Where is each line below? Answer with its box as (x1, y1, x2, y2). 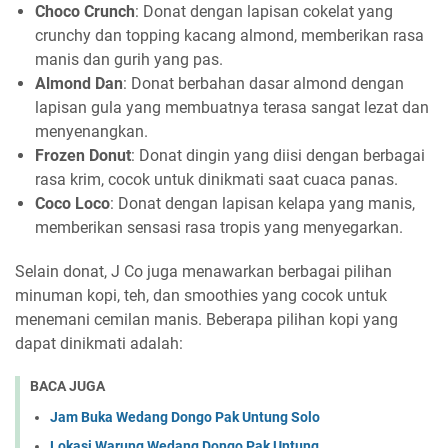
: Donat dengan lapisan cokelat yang (135, 2, 393, 21)
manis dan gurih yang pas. (35, 50, 223, 69)
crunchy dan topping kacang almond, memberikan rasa (35, 26, 424, 45)
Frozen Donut (35, 146, 131, 165)
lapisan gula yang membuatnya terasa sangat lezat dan (35, 98, 429, 117)
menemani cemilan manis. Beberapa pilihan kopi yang (15, 310, 398, 329)
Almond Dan (35, 74, 123, 93)
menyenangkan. (35, 122, 148, 141)
